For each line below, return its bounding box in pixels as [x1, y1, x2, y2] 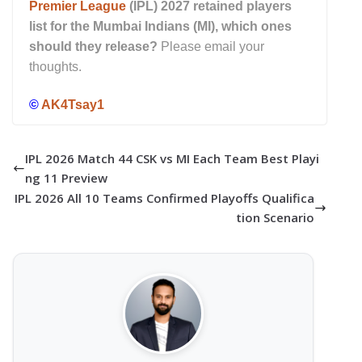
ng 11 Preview [25, 170, 107, 187]
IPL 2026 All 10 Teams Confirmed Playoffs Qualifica [14, 190, 314, 207]
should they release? [29, 39, 158, 53]
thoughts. [29, 59, 82, 74]
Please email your [158, 39, 264, 53]
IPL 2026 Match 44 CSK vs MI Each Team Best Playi [25, 150, 319, 167]
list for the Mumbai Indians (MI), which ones [29, 19, 292, 33]
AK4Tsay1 [41, 98, 104, 112]
